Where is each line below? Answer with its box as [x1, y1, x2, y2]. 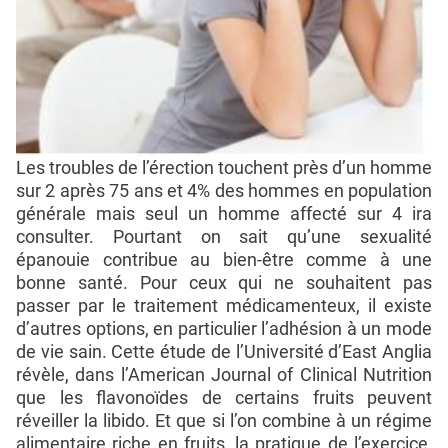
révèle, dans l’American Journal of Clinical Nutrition [16, 364, 432, 386]
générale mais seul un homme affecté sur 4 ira [16, 203, 432, 225]
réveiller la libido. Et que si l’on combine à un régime [16, 410, 432, 432]
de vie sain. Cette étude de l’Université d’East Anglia [16, 341, 432, 363]
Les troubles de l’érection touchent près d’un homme [16, 157, 432, 179]
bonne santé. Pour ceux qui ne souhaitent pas [16, 272, 432, 294]
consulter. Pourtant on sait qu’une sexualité [16, 226, 432, 248]
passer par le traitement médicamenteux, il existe [16, 295, 432, 317]
